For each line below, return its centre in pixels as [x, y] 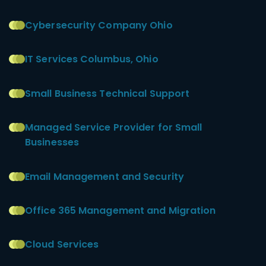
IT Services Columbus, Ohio [92, 59]
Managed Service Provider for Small [114, 128]
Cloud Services [62, 245]
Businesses [52, 142]
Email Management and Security [104, 176]
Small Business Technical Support [107, 93]
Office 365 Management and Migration [121, 210]
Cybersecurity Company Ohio [99, 25]
